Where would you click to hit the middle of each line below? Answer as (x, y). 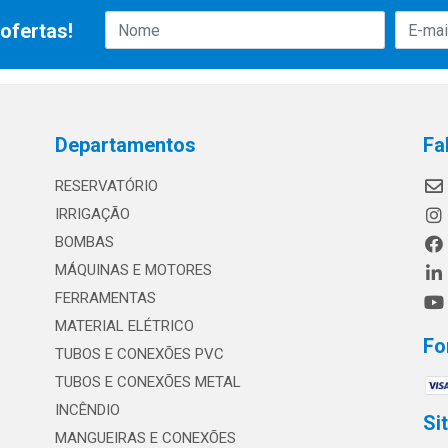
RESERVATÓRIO (106, 186)
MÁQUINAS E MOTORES (133, 270)
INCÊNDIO (87, 410)
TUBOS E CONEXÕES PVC (139, 354)
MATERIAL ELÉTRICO (124, 326)
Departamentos (125, 145)
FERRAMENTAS (105, 298)
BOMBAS (84, 242)
